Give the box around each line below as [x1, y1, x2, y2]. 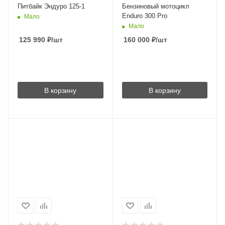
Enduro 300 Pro [122, 12, 167, 20]
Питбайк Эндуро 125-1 [18, 2, 85, 10]
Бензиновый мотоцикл [122, 2, 189, 10]
